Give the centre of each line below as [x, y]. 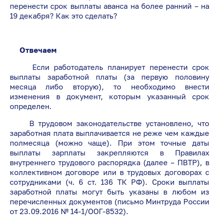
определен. [31, 106]
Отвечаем [33, 50]
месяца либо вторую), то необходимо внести [109, 86]
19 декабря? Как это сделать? [64, 16]
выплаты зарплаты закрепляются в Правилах [109, 152]
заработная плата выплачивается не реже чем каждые [109, 133]
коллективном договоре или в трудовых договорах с [109, 172]
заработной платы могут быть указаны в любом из [109, 191]
